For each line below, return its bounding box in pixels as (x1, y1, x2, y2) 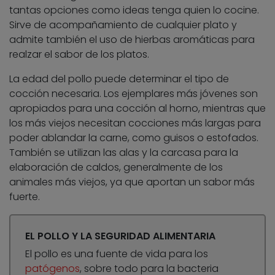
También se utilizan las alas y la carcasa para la (9, 145, 238, 160)
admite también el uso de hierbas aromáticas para (9, 33, 255, 47)
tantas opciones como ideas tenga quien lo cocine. (9, 3, 259, 18)
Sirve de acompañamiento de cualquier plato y (9, 18, 237, 33)
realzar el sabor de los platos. (9, 47, 149, 62)
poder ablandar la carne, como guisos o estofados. (9, 131, 258, 145)
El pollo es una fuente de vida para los (25, 247, 208, 261)
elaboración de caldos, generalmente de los (9, 160, 223, 175)
